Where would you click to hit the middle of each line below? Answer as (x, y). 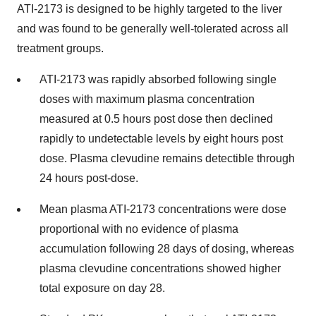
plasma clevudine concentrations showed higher (160, 269)
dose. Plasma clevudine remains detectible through (167, 159)
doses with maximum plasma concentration (147, 99)
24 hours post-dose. (89, 178)
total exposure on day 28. (102, 288)
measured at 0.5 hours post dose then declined (156, 119)
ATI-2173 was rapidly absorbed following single (158, 80)
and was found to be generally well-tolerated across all (153, 29)
